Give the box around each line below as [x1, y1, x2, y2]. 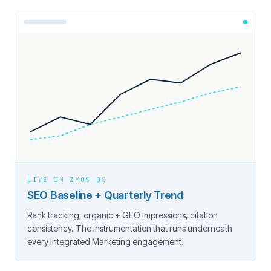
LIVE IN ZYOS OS [27, 175, 107, 184]
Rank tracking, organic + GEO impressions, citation [27, 209, 218, 220]
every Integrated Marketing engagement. [27, 236, 184, 247]
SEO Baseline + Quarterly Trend [27, 188, 183, 201]
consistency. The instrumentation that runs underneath [27, 223, 232, 233]
